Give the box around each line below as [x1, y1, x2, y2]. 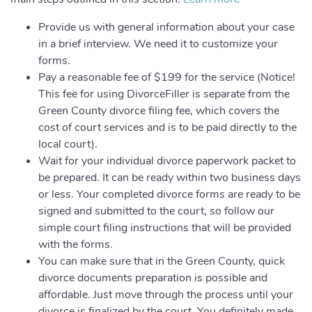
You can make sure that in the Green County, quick [38, 253, 285, 269]
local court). [38, 136, 97, 152]
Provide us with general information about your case [38, 19, 295, 35]
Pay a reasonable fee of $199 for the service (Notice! [38, 70, 295, 85]
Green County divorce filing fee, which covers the [38, 103, 279, 118]
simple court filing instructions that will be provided [38, 220, 291, 235]
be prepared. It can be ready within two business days [38, 170, 301, 185]
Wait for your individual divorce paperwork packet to [38, 153, 296, 169]
